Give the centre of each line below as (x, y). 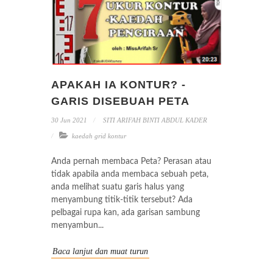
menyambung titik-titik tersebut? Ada (122, 200)
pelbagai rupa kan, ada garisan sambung (126, 212)
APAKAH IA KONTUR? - (119, 84)
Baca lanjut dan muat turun (100, 251)
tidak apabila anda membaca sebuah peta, (130, 174)
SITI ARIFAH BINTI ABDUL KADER (154, 120)
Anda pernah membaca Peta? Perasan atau (131, 161)
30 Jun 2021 (69, 120)
